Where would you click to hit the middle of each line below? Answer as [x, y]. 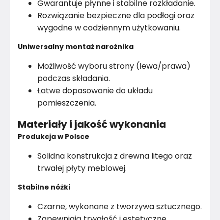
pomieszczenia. [67, 103]
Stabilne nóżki [44, 187]
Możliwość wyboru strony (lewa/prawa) [114, 66]
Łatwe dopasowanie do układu [95, 91]
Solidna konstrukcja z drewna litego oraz [115, 156]
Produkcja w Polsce [54, 137]
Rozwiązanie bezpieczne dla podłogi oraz [116, 15]
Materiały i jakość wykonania [92, 124]
